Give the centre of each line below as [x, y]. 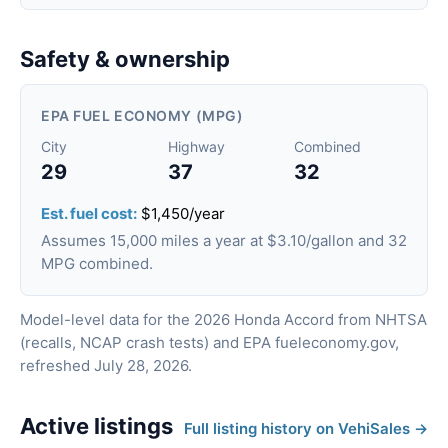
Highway [196, 146]
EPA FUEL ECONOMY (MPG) [142, 115]
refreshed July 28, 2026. [106, 365]
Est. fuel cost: [89, 213]
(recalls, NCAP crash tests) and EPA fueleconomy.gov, [209, 342]
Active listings [96, 425]
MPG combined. [97, 263]
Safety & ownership [125, 58]
